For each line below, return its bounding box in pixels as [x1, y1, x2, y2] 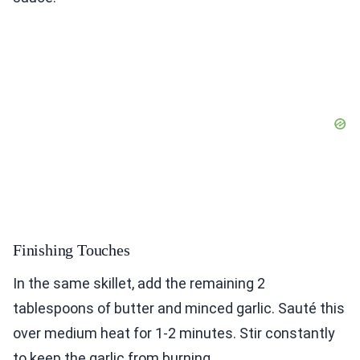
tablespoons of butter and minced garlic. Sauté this [13, 300, 345, 317]
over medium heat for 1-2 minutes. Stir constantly [13, 325, 335, 342]
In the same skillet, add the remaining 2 [13, 275, 265, 292]
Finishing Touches [13, 241, 130, 260]
